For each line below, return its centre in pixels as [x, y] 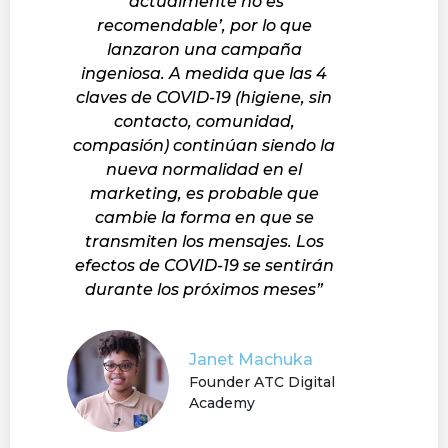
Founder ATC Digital [262, 381]
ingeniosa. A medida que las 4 [204, 73]
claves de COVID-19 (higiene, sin [204, 97]
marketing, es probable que [204, 193]
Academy [222, 402]
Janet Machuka [251, 359]
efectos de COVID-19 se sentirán [204, 265]
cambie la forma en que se [204, 217]
